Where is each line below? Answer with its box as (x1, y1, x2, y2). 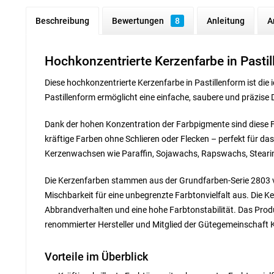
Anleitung (207, 16, 245, 26)
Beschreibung (35, 16, 89, 26)
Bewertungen (112, 16, 166, 26)
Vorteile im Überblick (45, 250, 148, 263)
